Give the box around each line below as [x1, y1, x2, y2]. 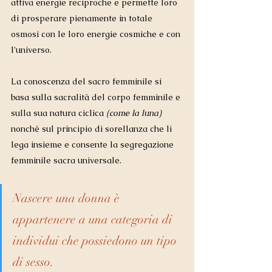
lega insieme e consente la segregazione [11, 139, 176, 151]
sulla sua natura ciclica [11, 107, 104, 119]
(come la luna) [104, 107, 161, 119]
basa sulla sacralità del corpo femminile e [11, 92, 183, 103]
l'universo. [11, 44, 54, 56]
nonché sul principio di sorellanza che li [11, 123, 174, 135]
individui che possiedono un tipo [13, 233, 180, 249]
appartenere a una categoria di [13, 212, 175, 228]
